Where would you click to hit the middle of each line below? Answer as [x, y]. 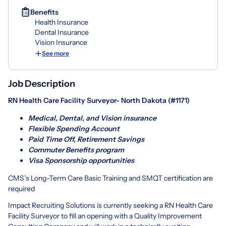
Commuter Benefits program [76, 150]
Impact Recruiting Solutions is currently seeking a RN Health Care [110, 205]
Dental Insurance [62, 32]
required [21, 188]
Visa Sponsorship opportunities [81, 160]
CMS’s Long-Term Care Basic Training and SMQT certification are [110, 178]
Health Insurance [62, 22]
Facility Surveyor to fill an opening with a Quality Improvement [105, 216]
